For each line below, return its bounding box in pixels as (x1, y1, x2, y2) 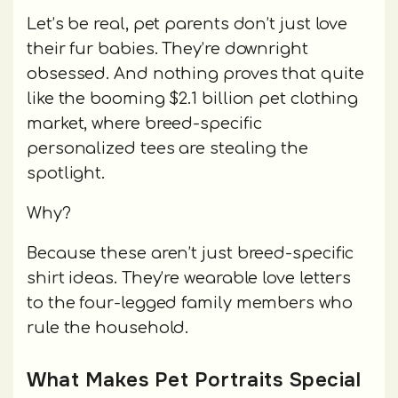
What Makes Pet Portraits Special (27, 366, 361, 393)
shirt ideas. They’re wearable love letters (27, 268, 352, 287)
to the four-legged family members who (27, 293, 353, 312)
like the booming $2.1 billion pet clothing (27, 89, 359, 107)
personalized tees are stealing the (27, 139, 308, 157)
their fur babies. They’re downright (27, 39, 308, 58)
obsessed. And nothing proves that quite (27, 64, 364, 83)
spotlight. (27, 163, 106, 182)
